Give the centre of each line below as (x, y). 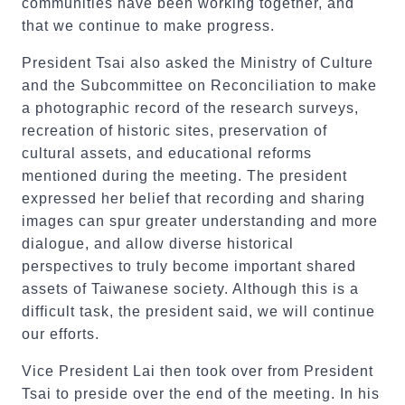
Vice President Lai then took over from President (198, 371)
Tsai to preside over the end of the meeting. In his (201, 394)
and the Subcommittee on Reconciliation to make (199, 85)
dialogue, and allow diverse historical (158, 244)
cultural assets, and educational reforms (167, 153)
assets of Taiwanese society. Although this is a (190, 289)
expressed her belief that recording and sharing (193, 198)
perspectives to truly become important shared (189, 266)
